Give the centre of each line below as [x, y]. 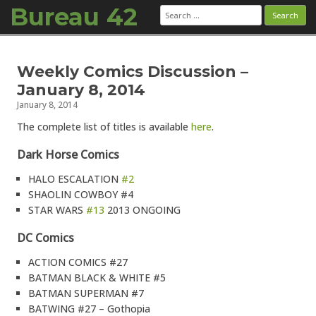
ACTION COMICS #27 [78, 262]
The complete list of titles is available [104, 127]
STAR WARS [57, 210]
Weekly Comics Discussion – [133, 72]
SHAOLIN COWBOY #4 [81, 194]
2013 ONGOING [142, 210]
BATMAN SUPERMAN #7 [86, 293]
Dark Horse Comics [68, 154]
